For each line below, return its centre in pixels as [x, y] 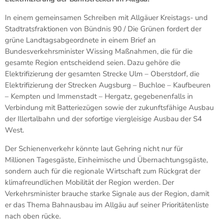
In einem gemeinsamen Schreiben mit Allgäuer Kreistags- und [106, 17]
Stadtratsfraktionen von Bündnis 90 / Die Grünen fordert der [103, 29]
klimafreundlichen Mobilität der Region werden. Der [89, 182]
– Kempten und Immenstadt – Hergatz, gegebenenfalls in [99, 96]
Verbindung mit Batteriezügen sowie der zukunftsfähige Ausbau [109, 107]
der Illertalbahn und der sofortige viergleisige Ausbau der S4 [103, 119]
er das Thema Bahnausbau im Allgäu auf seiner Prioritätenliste [107, 205]
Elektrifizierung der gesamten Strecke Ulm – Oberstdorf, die [102, 74]
